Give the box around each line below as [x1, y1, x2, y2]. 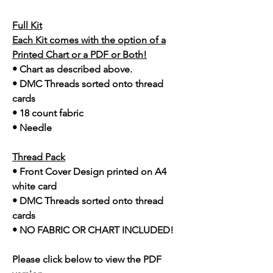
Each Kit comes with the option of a [12, 34, 166, 46]
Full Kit [12, 19, 42, 32]
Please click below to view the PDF [12, 253, 161, 266]
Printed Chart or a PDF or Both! [12, 49, 147, 61]
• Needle [12, 122, 52, 134]
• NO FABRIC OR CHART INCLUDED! [12, 224, 174, 236]
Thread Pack [12, 151, 65, 163]
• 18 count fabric [12, 107, 83, 119]
